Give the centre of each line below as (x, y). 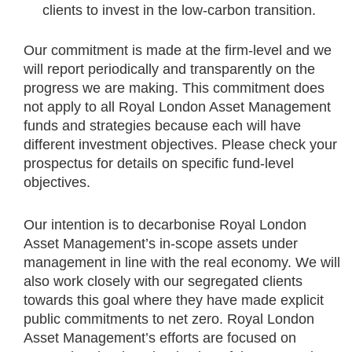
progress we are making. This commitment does (174, 88)
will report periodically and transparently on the (169, 70)
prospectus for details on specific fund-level (159, 164)
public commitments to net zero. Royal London (169, 319)
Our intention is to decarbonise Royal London (165, 225)
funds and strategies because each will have (162, 126)
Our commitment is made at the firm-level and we (178, 51)
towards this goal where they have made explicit (174, 301)
